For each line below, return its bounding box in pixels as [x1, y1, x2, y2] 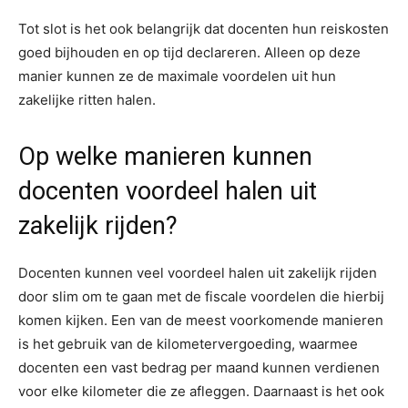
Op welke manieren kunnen [18, 142, 312, 172]
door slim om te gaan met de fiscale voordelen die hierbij [18, 288, 384, 306]
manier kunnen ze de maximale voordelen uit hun [18, 67, 336, 86]
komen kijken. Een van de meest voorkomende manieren [18, 311, 383, 330]
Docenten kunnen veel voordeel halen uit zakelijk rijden [18, 264, 377, 282]
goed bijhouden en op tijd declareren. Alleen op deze [18, 44, 361, 62]
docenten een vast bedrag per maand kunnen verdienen [18, 359, 380, 377]
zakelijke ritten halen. [18, 91, 156, 109]
